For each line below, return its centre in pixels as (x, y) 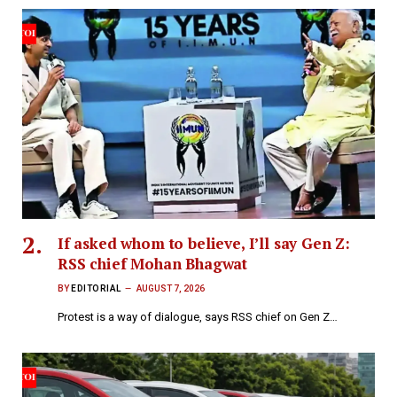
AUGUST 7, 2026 (170, 289)
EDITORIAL (96, 289)
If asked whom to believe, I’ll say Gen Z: (204, 244)
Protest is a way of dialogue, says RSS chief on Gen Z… (198, 317)
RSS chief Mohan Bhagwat (153, 264)
